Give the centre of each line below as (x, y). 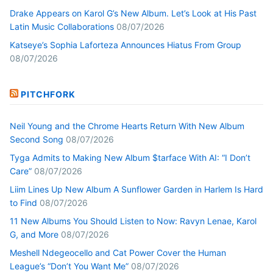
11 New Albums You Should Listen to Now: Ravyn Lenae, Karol (133, 221)
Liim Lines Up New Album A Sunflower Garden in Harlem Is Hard (136, 189)
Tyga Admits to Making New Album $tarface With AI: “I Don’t (130, 157)
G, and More (34, 234)
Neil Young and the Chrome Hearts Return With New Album (127, 126)
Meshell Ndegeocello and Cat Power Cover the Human (118, 252)
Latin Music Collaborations (62, 27)
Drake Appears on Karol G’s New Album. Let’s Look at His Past (133, 13)
